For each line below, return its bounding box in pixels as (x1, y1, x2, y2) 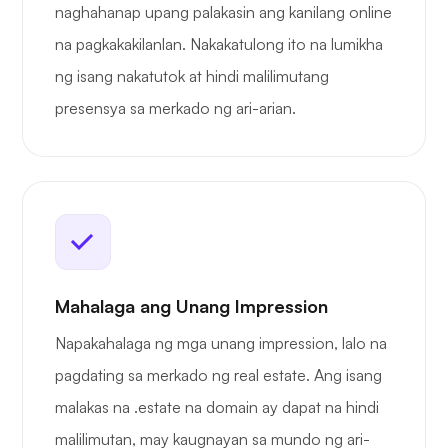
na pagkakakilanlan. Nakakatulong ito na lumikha (55, 34, 383, 55)
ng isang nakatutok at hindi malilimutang (55, 66, 329, 87)
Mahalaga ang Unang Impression (55, 295, 328, 318)
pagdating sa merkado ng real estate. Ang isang (55, 365, 382, 386)
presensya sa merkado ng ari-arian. (55, 98, 296, 119)
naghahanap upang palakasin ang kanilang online (55, 2, 392, 23)
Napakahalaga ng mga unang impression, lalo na (55, 333, 387, 354)
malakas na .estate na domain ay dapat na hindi (55, 397, 379, 418)
